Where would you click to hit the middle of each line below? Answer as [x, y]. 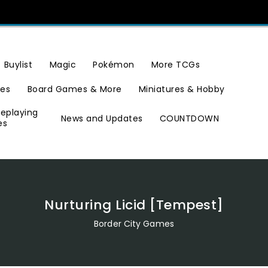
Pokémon [114, 65]
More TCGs [176, 65]
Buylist [18, 65]
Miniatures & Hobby [182, 89]
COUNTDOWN [189, 118]
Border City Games [134, 224]
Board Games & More [74, 89]
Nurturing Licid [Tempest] [134, 205]
